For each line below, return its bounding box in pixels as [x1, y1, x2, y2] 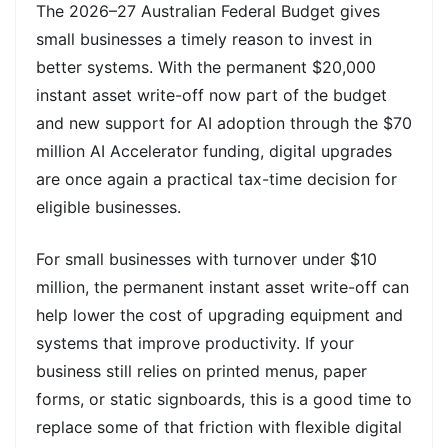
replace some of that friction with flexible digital [36, 416, 402, 437]
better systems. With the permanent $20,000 [36, 56, 376, 77]
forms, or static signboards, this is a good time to [36, 388, 412, 409]
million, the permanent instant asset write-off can [36, 276, 409, 297]
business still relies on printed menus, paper [36, 360, 367, 381]
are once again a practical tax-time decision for [36, 168, 397, 189]
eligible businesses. [36, 196, 181, 217]
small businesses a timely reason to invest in [36, 28, 372, 49]
